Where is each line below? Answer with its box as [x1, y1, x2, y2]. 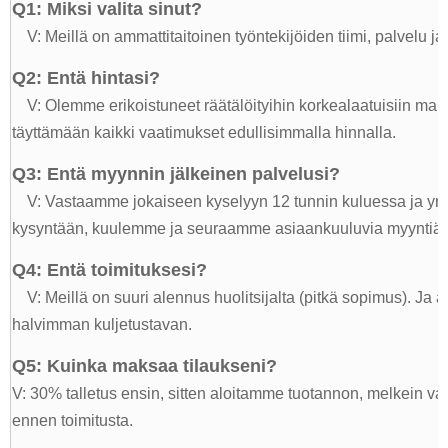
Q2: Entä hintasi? [12, 67, 160, 88]
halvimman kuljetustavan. [12, 315, 192, 333]
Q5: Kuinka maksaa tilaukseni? [12, 355, 277, 376]
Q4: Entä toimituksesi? [12, 259, 207, 280]
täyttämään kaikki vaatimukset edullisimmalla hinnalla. [12, 123, 396, 141]
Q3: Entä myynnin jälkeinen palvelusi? [12, 163, 340, 184]
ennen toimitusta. [12, 411, 133, 429]
